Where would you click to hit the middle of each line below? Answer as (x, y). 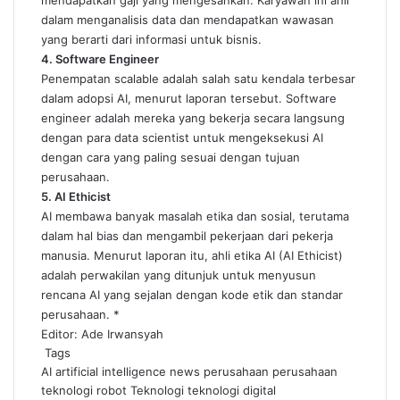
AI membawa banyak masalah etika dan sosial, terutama (195, 216)
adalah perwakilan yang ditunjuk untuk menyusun (179, 275)
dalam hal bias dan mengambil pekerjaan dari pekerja (187, 236)
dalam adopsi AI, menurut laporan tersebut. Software (189, 98)
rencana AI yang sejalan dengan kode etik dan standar (192, 295)
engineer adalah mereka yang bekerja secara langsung (193, 118)
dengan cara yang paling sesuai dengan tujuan (171, 157)
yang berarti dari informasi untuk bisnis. (151, 39)
